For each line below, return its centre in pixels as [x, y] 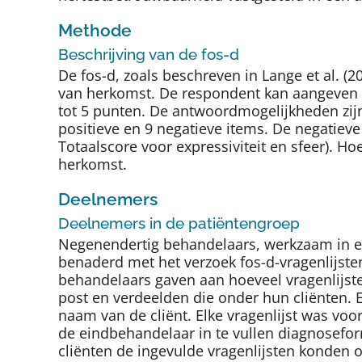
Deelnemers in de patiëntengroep [179, 223]
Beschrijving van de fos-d [149, 55]
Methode [95, 30]
